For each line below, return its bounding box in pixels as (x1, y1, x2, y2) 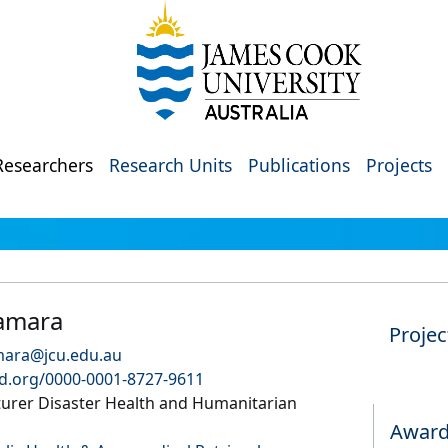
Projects (366, 153, 432, 177)
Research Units (109, 153, 232, 177)
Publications (248, 153, 350, 177)
